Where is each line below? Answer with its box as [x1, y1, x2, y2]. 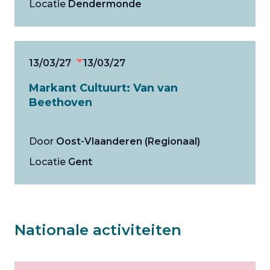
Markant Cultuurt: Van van [29, 81, 178, 95]
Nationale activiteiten [14, 221, 181, 239]
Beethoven [29, 96, 92, 109]
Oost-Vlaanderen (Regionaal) [56, 136, 200, 147]
